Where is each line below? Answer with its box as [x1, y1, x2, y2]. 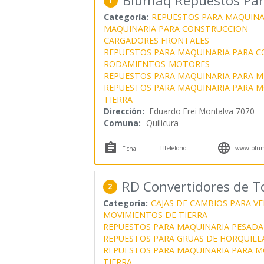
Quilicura [146, 117, 179, 128]
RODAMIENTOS [103, 58, 166, 70]
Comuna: [103, 117, 141, 128]
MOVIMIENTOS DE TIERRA [103, 209, 207, 220]
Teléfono [164, 143, 187, 152]
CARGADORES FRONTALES [103, 34, 209, 46]
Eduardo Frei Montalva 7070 [149, 105, 255, 117]
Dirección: [103, 105, 144, 117]
